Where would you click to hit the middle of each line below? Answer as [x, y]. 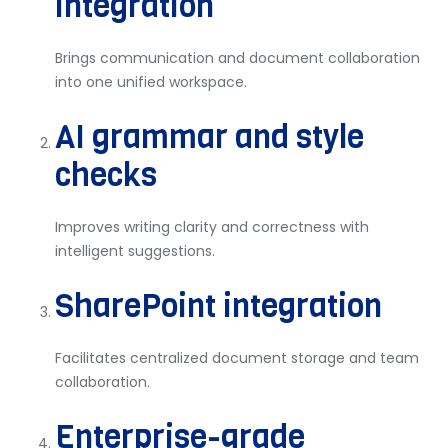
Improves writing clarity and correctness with [212, 227]
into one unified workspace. [151, 82]
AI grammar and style [209, 137]
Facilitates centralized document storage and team [237, 358]
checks [106, 175]
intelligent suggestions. [135, 251]
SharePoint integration [218, 306]
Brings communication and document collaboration [237, 58]
